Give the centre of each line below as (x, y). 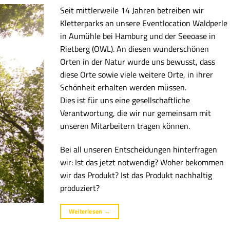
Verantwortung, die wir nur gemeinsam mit (136, 113)
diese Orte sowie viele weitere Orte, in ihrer (137, 75)
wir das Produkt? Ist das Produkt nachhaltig (136, 175)
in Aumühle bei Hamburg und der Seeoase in (138, 36)
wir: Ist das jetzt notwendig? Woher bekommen (142, 162)
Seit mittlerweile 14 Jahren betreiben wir (132, 11)
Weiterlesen (86, 212)
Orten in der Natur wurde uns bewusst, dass (138, 62)
